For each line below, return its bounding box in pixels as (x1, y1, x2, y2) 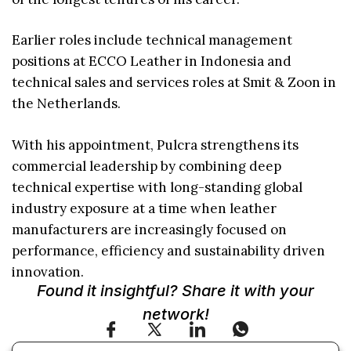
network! (142, 305, 209, 324)
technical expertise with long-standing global (12, 178, 302, 196)
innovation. (12, 262, 84, 280)
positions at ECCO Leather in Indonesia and (12, 52, 291, 71)
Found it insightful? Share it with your (37, 281, 314, 301)
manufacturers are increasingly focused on (12, 220, 287, 238)
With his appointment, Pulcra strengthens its (12, 136, 299, 154)
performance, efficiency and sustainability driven (12, 241, 325, 259)
